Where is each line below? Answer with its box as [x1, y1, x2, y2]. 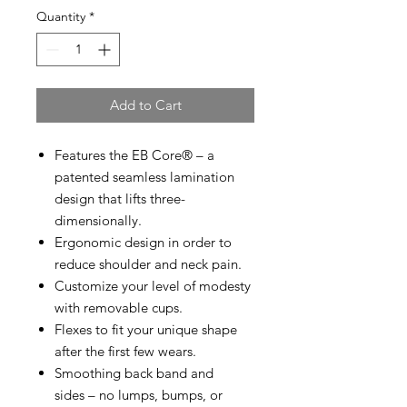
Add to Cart [109, 96, 182, 114]
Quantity [36, 8, 85, 25]
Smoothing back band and [55, 364, 213, 382]
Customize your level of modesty [55, 277, 251, 295]
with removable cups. [55, 299, 183, 317]
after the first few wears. [55, 342, 196, 361]
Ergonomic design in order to [55, 233, 232, 252]
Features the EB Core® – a [55, 146, 214, 164]
